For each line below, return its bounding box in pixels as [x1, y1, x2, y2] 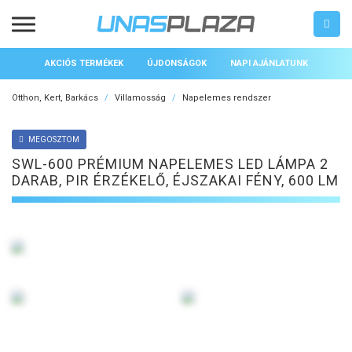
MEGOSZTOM [27, 135, 79, 145]
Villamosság [115, 93, 166, 103]
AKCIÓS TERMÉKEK [44, 58, 123, 68]
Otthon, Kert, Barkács [12, 93, 98, 103]
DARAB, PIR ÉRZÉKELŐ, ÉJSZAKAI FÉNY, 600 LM [12, 172, 339, 189]
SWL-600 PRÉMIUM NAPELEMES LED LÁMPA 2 [12, 156, 328, 173]
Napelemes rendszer [182, 93, 271, 103]
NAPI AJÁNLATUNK [229, 58, 308, 68]
